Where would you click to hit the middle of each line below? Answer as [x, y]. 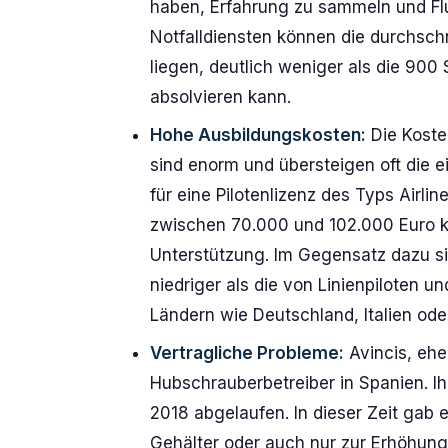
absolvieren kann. [220, 97]
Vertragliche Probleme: [247, 353]
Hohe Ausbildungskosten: [258, 135]
